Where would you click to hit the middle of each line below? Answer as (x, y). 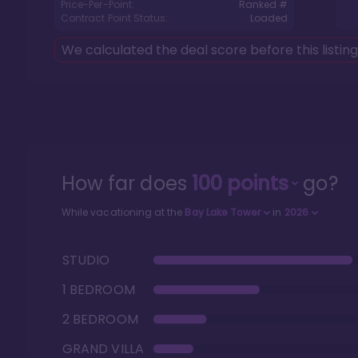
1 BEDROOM (99, 290)
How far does (127, 183)
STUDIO (86, 260)
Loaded (268, 18)
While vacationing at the (123, 212)
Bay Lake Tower (223, 212)
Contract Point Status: (115, 18)
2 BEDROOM (100, 319)
